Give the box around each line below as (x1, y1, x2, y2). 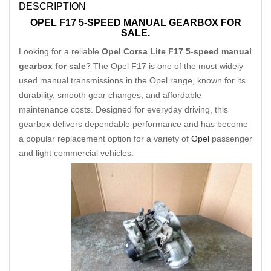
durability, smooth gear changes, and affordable (19, 90, 201, 100)
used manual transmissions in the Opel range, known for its (19, 76, 246, 85)
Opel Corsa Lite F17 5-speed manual (102, 47, 252, 56)
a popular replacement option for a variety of (19, 134, 191, 143)
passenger (209, 134, 252, 143)
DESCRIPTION (19, 1, 86, 11)
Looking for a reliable (19, 47, 102, 56)
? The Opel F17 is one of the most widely (86, 61, 243, 71)
